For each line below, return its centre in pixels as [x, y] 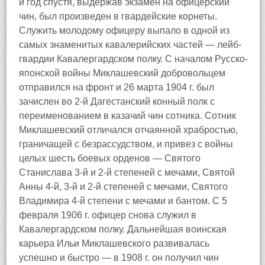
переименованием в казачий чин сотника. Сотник [127, 116]
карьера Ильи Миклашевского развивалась [114, 243]
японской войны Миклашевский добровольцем [122, 73]
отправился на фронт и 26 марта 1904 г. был [117, 87]
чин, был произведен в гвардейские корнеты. [118, 16]
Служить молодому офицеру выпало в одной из [124, 30]
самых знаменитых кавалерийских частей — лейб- [130, 45]
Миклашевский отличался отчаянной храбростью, [128, 130]
